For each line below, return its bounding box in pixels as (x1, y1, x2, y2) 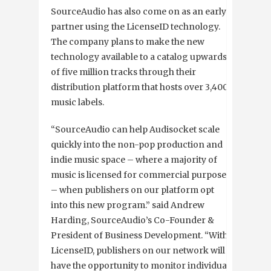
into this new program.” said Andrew (51, 200, 204, 211)
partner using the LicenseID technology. (51, 21, 220, 33)
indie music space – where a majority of (51, 154, 217, 166)
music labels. (51, 97, 104, 108)
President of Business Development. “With (51, 230, 228, 241)
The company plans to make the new (51, 36, 204, 48)
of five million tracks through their (51, 67, 196, 78)
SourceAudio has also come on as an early (51, 6, 226, 18)
